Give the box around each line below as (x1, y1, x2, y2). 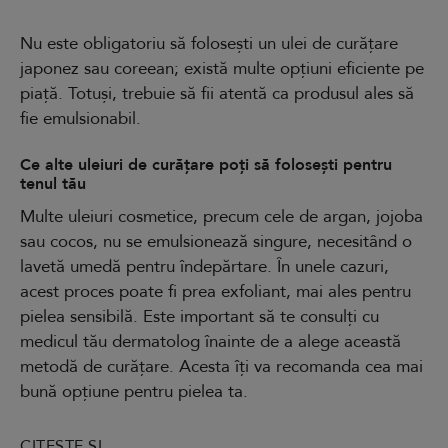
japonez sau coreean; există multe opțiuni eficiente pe (20, 56, 424, 80)
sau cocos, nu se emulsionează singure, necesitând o (20, 229, 412, 253)
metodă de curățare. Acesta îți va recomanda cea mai (20, 354, 423, 378)
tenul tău (20, 172, 86, 195)
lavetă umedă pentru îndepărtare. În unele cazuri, (20, 254, 389, 278)
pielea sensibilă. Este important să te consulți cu (20, 304, 379, 328)
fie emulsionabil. (20, 106, 141, 130)
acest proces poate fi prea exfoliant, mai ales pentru (20, 279, 411, 303)
